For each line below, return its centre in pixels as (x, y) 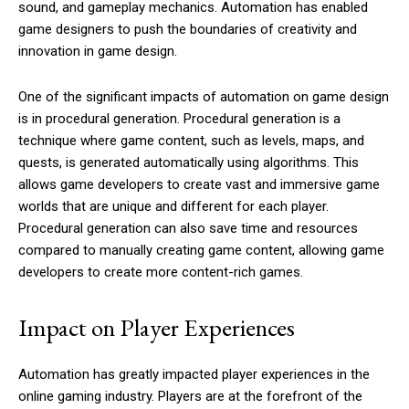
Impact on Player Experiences (159, 328)
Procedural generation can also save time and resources (188, 229)
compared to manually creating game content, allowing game (201, 251)
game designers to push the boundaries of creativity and (188, 30)
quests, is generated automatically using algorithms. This (189, 163)
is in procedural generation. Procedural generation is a (179, 119)
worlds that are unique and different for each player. (173, 207)
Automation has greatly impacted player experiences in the (194, 375)
